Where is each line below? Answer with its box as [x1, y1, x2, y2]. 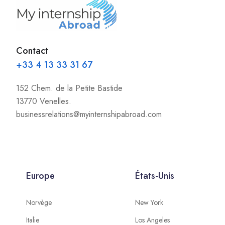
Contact [16, 44, 48, 57]
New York [135, 197, 164, 207]
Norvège [26, 197, 52, 207]
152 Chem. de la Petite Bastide [16, 82, 123, 94]
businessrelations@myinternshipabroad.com [16, 108, 162, 120]
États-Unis [135, 169, 175, 182]
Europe [26, 169, 55, 182]
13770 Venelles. [16, 95, 71, 107]
